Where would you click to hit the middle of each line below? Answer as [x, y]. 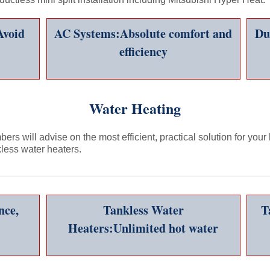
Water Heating [135, 108]
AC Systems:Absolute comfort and [143, 33]
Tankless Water [143, 210]
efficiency [143, 52]
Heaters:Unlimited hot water [143, 228]
